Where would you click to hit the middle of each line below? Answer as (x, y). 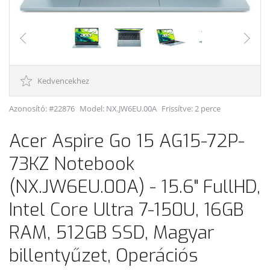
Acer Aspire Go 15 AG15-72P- (127, 141)
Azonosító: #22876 (42, 108)
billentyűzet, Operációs (103, 255)
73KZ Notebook (72, 164)
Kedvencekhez (62, 80)
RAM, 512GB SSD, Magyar (112, 232)
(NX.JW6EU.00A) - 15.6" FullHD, (135, 187)
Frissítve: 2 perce (191, 108)
